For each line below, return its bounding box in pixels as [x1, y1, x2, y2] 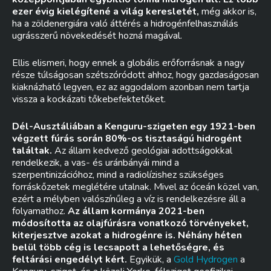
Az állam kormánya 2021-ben [68, 204, 204, 218]
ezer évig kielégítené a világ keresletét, [12, 5, 199, 18]
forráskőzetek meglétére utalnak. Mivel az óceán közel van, [12, 180, 259, 194]
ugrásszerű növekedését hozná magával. [12, 29, 182, 42]
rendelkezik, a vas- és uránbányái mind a [12, 156, 179, 169]
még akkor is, [199, 5, 256, 18]
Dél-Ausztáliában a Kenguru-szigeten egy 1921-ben [12, 120, 255, 133]
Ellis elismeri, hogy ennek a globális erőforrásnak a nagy [12, 56, 244, 70]
